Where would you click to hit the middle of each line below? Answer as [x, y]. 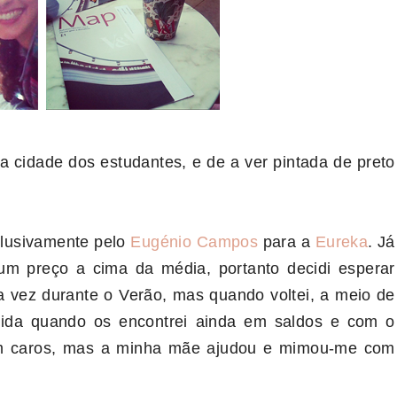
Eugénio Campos [195, 242]
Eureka [342, 242]
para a [287, 242]
